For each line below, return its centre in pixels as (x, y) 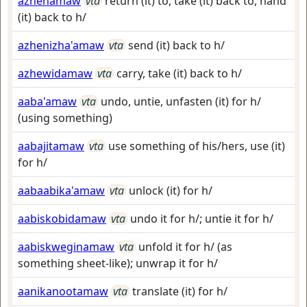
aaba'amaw (47, 101)
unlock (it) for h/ (171, 191)
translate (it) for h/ (180, 291)
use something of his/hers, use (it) (197, 146)
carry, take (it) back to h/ (179, 73)
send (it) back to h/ (176, 45)
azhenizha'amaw (61, 45)
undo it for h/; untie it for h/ (202, 219)
